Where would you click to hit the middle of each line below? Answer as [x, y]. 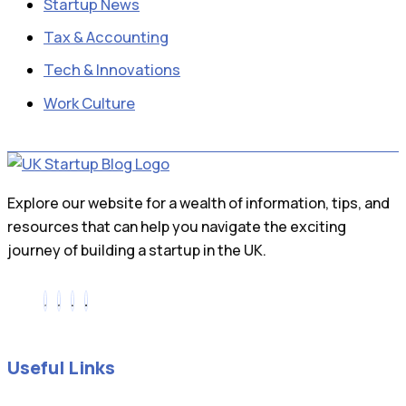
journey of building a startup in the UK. [137, 250]
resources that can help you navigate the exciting [177, 226]
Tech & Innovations [112, 70]
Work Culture [89, 103]
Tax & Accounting [106, 38]
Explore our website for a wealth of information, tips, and [198, 203]
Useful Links [61, 368]
